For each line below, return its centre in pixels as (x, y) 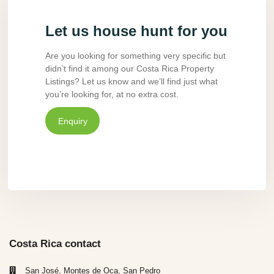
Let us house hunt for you (136, 31)
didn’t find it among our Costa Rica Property (130, 69)
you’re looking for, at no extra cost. (112, 94)
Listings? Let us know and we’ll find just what (131, 82)
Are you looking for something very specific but (135, 56)
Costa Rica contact (55, 243)
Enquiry (72, 121)
